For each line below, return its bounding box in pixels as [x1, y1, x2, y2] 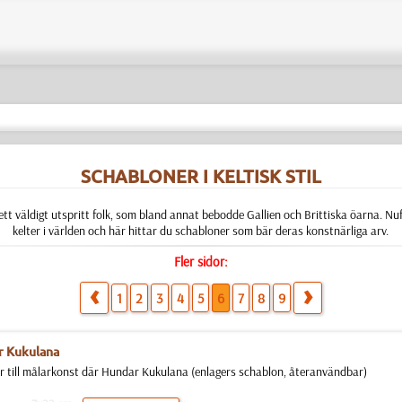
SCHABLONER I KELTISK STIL [80, 166, 321, 187]
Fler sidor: [173, 253, 228, 270]
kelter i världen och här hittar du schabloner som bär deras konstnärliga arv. [13, 223, 389, 239]
